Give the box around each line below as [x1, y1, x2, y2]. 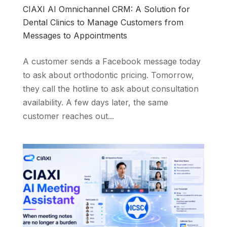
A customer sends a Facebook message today [22, 56, 201, 67]
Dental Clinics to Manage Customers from [22, 17, 183, 28]
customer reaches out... [22, 111, 114, 122]
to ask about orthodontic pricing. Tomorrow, [22, 70, 194, 81]
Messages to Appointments [22, 30, 127, 41]
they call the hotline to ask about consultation [22, 84, 199, 94]
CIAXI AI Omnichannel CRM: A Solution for [22, 4, 190, 15]
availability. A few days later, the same [22, 97, 168, 108]
